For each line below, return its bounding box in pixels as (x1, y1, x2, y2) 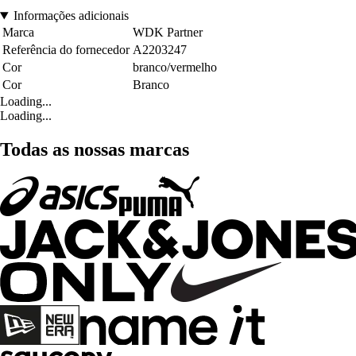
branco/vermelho (133, 60, 217, 75)
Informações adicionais (13, 9, 129, 23)
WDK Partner (133, 25, 203, 40)
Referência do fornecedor (2, 43, 130, 57)
